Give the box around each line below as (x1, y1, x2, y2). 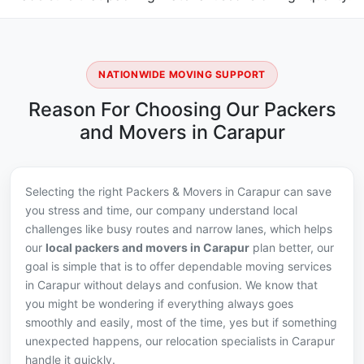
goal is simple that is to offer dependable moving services (25, 259, 331, 274)
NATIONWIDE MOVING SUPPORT (98, 68, 266, 81)
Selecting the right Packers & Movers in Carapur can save (25, 184, 331, 199)
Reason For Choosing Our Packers (28, 97, 336, 122)
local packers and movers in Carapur (45, 240, 249, 255)
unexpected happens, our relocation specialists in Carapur (25, 334, 335, 349)
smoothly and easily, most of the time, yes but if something (25, 315, 337, 330)
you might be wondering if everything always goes (25, 297, 293, 311)
